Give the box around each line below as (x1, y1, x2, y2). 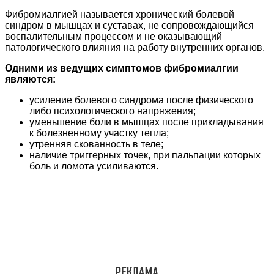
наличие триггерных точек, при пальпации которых (29, 149, 261, 160)
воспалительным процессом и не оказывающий (5, 31, 222, 42)
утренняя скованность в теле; (29, 138, 163, 149)
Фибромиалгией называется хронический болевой (5, 9, 234, 20)
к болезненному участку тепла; (29, 127, 169, 138)
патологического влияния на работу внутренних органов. (5, 42, 265, 53)
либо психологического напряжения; (29, 105, 196, 116)
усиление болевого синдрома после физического (29, 94, 253, 105)
